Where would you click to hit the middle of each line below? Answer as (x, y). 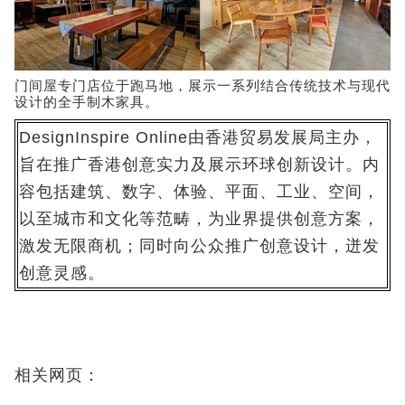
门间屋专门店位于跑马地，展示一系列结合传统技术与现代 (202, 86)
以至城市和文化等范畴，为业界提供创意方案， (199, 219)
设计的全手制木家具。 (87, 103)
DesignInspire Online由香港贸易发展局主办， (198, 138)
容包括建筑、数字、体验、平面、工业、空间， (199, 192)
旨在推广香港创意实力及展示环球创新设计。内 (199, 165)
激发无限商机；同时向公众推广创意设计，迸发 (199, 246)
